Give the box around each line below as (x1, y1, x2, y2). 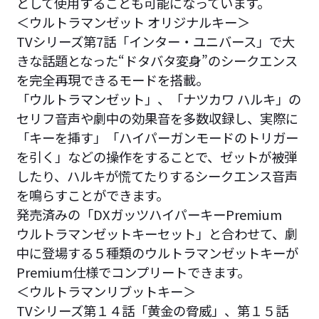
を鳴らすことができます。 (16, 185, 169, 204)
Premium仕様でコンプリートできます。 (16, 262, 250, 281)
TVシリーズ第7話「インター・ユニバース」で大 (16, 31, 295, 51)
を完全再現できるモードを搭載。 (16, 70, 209, 89)
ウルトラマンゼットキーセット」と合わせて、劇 (16, 224, 298, 243)
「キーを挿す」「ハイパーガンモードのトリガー (16, 127, 298, 147)
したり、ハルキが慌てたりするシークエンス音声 (16, 166, 298, 185)
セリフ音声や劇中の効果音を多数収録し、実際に (16, 108, 298, 127)
